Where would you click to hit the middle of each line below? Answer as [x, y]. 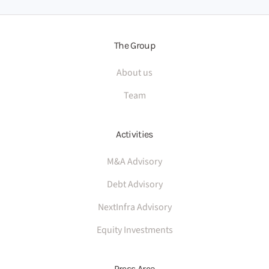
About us [134, 73]
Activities [134, 134]
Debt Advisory [134, 185]
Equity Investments [134, 230]
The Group [134, 46]
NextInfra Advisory [134, 207]
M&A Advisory [134, 162]
